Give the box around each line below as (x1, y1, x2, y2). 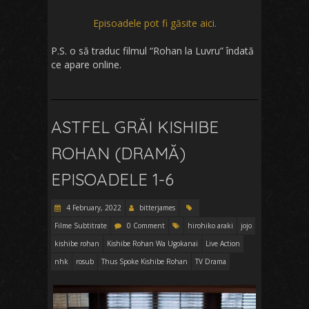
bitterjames (139, 203, 175, 213)
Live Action (206, 239, 240, 249)
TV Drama (195, 257, 226, 267)
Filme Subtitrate (54, 221, 107, 231)
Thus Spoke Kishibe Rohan (101, 257, 188, 267)
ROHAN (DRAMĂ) (51, 143, 186, 164)
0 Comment (127, 221, 165, 231)
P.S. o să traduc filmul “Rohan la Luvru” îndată (51, 44, 254, 58)
